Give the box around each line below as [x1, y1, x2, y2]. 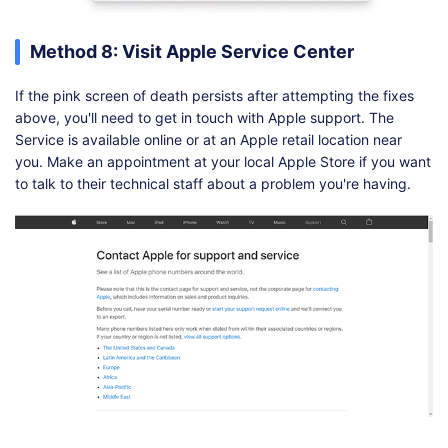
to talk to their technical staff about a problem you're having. [15, 174, 411, 192]
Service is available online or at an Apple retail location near [15, 130, 402, 148]
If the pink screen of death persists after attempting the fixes [15, 86, 414, 104]
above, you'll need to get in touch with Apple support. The [15, 108, 394, 126]
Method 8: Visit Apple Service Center [30, 40, 354, 62]
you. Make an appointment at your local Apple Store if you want [15, 152, 431, 170]
